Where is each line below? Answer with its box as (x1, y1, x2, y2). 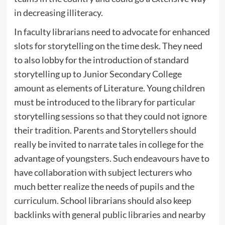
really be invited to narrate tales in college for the (14, 138, 203, 150)
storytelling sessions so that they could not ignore (14, 110, 207, 122)
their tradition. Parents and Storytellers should (14, 124, 196, 136)
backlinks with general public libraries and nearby (14, 208, 205, 220)
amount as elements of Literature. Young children (14, 82, 205, 93)
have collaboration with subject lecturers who (14, 166, 192, 178)
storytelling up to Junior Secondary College (14, 68, 182, 79)
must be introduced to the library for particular (14, 96, 195, 107)
